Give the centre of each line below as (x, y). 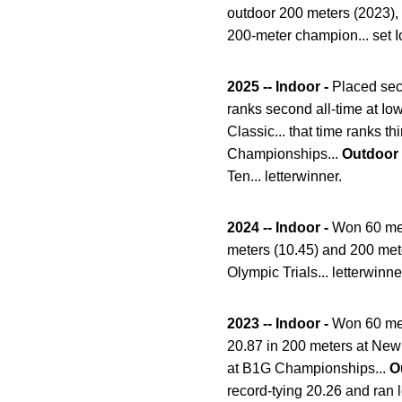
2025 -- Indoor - (278, 87)
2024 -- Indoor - (280, 228)
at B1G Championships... (308, 369)
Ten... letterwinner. (284, 177)
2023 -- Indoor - (280, 324)
